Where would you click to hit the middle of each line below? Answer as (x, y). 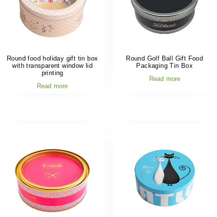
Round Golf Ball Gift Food (165, 58)
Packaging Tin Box (165, 65)
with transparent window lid (53, 65)
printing (52, 73)
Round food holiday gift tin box (53, 58)
